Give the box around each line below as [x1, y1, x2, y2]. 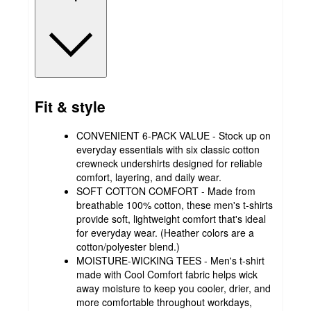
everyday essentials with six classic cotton [76, 142, 260, 157]
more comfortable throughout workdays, [76, 295, 252, 310]
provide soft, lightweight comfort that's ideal [76, 212, 266, 226]
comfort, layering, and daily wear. [76, 170, 221, 185]
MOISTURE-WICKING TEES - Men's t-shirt [76, 253, 264, 268]
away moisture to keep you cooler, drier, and [76, 281, 271, 296]
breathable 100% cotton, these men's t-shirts [76, 198, 273, 212]
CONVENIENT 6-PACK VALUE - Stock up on [76, 128, 271, 143]
